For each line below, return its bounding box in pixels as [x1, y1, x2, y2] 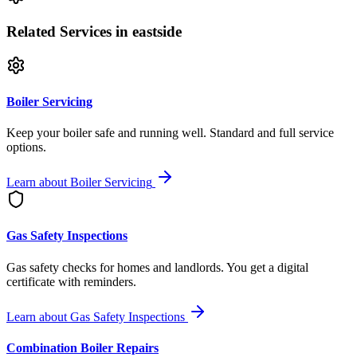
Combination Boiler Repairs [6, 341, 159, 355]
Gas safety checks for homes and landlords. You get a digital [6, 260, 308, 274]
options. [6, 140, 46, 155]
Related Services [6, 22, 112, 40]
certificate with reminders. [6, 274, 136, 288]
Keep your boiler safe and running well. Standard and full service [6, 126, 334, 140]
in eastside [112, 22, 182, 40]
